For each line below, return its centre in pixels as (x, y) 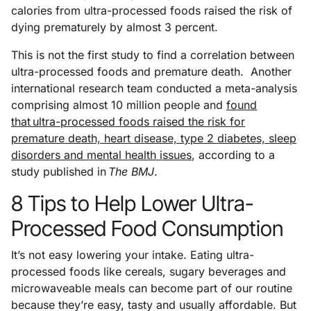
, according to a (233, 154)
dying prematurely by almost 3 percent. (118, 27)
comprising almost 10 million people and (119, 104)
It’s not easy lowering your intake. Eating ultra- (133, 254)
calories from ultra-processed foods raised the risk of (152, 10)
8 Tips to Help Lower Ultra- (133, 203)
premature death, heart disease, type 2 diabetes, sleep (154, 138)
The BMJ (131, 171)
